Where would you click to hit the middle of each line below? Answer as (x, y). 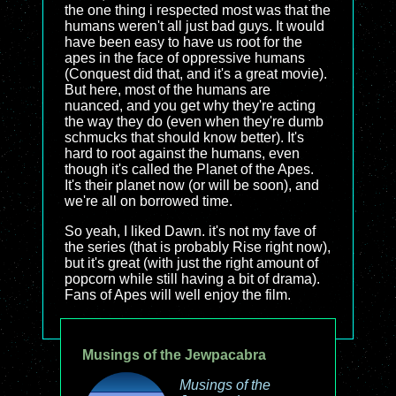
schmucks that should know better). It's (184, 137)
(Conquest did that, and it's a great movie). (196, 74)
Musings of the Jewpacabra (174, 355)
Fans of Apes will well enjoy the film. (178, 295)
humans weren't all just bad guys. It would (194, 26)
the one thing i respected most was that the (198, 10)
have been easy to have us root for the (183, 42)
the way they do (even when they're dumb (194, 122)
